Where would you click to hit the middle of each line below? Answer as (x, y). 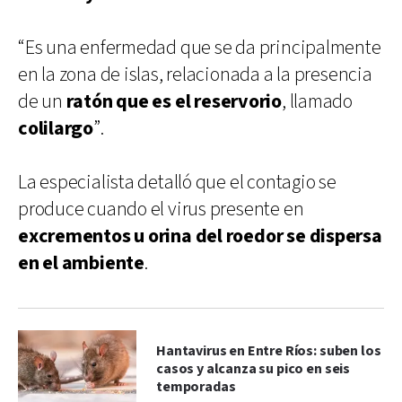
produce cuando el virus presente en (161, 209)
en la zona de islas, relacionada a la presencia (195, 74)
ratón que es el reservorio (174, 101)
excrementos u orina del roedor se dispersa (200, 236)
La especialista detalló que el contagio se (177, 182)
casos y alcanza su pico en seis (253, 369)
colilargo (56, 128)
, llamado (317, 101)
